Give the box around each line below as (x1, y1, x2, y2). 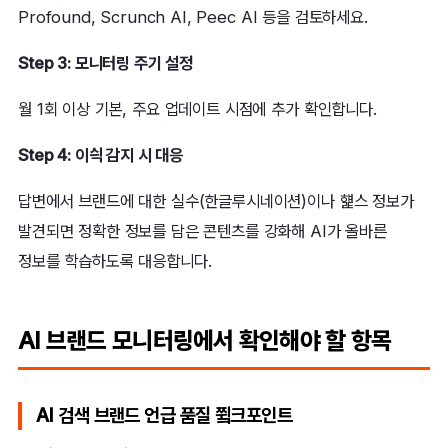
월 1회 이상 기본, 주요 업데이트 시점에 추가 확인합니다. (18, 99, 377, 120)
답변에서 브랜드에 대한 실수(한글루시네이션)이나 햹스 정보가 (18, 191, 414, 212)
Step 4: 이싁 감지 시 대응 (18, 145, 184, 166)
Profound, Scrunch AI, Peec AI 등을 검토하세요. (18, 7, 368, 28)
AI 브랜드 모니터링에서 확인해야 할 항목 (18, 326, 392, 356)
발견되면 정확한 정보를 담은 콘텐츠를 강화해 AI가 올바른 (18, 221, 387, 242)
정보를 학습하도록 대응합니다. (18, 251, 212, 272)
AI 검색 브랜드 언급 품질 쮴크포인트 (36, 404, 293, 428)
